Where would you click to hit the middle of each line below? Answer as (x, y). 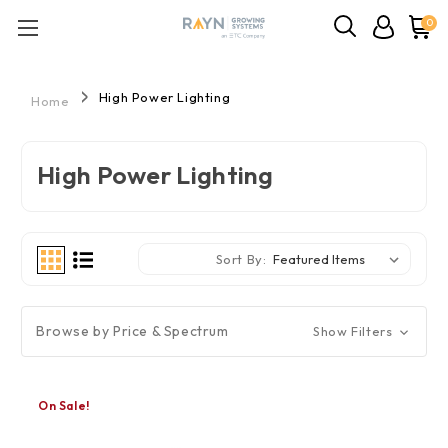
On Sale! (64, 406)
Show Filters (354, 331)
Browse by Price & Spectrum (132, 331)
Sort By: (241, 259)
